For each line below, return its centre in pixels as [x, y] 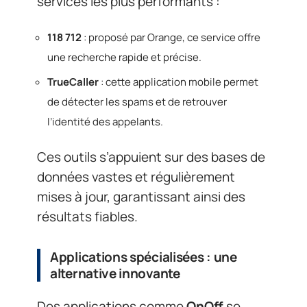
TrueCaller [73, 82]
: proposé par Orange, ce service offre [171, 37]
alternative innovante [115, 273]
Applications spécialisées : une [144, 257]
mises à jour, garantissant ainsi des [141, 196]
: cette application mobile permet [179, 82]
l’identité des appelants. [105, 122]
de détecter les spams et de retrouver [137, 102]
